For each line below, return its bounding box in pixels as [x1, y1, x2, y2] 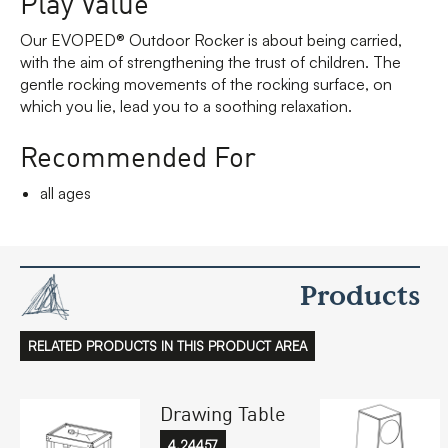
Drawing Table [160, 397, 286, 426]
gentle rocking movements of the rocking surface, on [20, 73, 392, 94]
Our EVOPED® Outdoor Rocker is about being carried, [20, 29, 402, 50]
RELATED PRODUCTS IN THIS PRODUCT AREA [28, 338, 307, 355]
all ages [40, 183, 91, 204]
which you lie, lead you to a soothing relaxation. [20, 95, 352, 116]
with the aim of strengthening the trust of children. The [20, 51, 401, 72]
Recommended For [20, 136, 256, 175]
